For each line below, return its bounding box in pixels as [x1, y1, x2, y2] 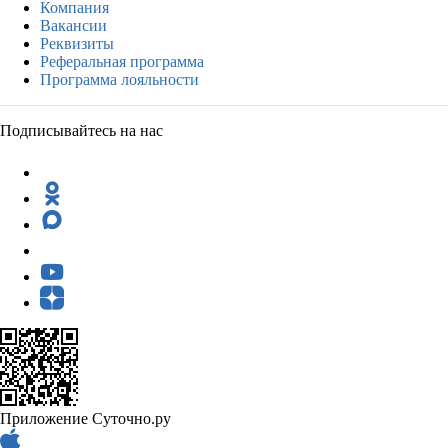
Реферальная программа [40, 52, 204, 70]
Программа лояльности [40, 70, 199, 88]
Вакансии [40, 16, 107, 34]
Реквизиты [40, 34, 114, 52]
